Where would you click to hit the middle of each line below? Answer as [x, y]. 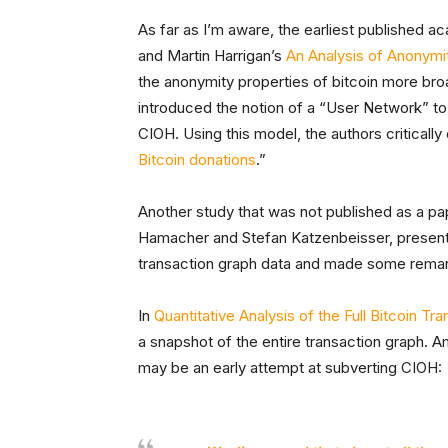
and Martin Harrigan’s [212, 55]
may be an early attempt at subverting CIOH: [290, 367]
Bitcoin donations [197, 159]
